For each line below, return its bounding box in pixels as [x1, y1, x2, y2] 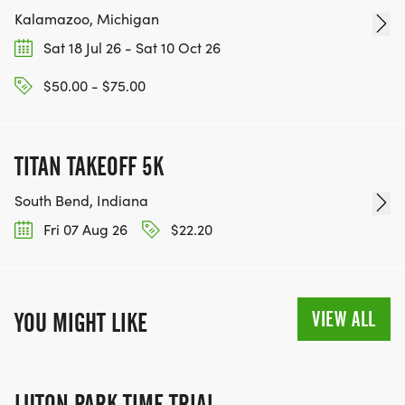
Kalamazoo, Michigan [14, 8, 159, 28]
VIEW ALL [312, 306, 376, 333]
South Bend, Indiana [14, 191, 148, 211]
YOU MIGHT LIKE [14, 307, 147, 339]
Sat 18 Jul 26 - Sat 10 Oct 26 [40, 37, 221, 57]
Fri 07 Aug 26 [40, 220, 127, 240]
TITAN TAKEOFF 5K [14, 151, 164, 183]
